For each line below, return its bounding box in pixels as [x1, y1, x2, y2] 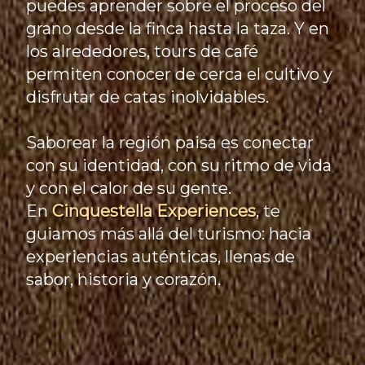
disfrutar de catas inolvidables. [26, 87, 270, 108]
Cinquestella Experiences [52, 201, 257, 222]
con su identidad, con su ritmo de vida [26, 156, 332, 176]
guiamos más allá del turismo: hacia [26, 224, 312, 244]
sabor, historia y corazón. [26, 270, 222, 290]
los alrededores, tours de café [26, 42, 259, 62]
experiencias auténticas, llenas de [26, 247, 296, 267]
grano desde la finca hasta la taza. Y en [26, 19, 330, 39]
